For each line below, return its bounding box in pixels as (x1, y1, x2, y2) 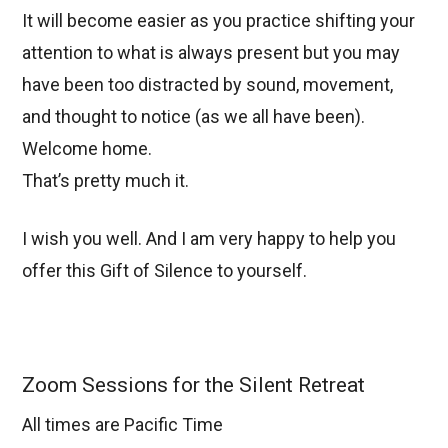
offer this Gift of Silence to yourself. (22, 259, 308, 281)
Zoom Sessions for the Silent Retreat (22, 372, 366, 397)
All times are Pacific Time (22, 414, 224, 436)
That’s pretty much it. (22, 169, 190, 191)
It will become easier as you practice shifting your (22, 9, 416, 31)
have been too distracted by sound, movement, (22, 73, 394, 95)
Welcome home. (22, 137, 153, 159)
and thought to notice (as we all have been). (22, 105, 366, 127)
